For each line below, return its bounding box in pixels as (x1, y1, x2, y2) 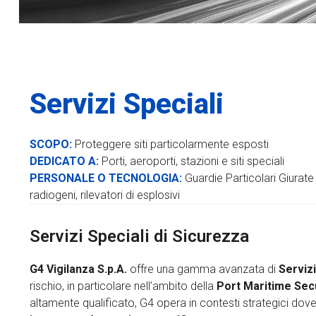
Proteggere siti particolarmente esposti (72, 138, 269, 151)
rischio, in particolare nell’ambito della (30, 279, 217, 293)
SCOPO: (30, 138, 72, 151)
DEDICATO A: (30, 154, 99, 168)
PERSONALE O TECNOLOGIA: (30, 171, 182, 185)
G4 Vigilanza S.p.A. (30, 262, 127, 276)
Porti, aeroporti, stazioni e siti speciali (102, 154, 284, 168)
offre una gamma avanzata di (127, 262, 279, 276)
